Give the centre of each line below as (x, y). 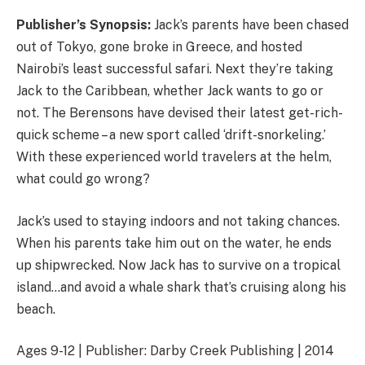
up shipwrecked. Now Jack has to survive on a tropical (178, 265)
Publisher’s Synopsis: (84, 25)
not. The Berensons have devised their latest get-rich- (180, 113)
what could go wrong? (83, 179)
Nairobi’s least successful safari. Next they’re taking (175, 69)
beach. (36, 309)
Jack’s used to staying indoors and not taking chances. (178, 221)
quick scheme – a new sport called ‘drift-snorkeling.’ (171, 135)
